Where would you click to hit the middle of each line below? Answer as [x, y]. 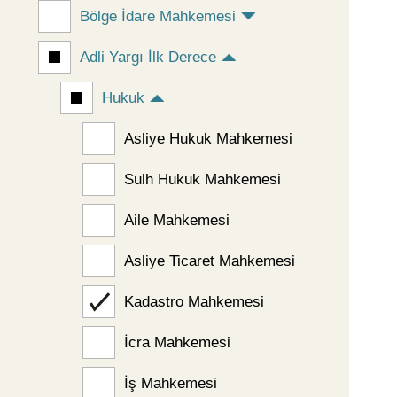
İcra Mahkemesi [177, 342]
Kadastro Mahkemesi [194, 301]
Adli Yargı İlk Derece [148, 57]
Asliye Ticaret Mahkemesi [209, 261]
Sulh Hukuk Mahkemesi [202, 179]
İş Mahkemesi [170, 383]
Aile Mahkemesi [176, 220]
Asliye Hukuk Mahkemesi [208, 138]
